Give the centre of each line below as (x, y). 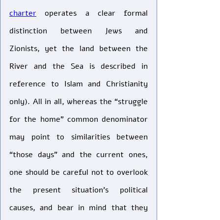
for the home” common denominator (79, 119)
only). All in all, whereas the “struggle (79, 102)
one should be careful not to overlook (79, 172)
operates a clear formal (92, 13)
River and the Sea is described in (79, 66)
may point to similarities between (79, 137)
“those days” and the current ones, (79, 155)
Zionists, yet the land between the (79, 49)
